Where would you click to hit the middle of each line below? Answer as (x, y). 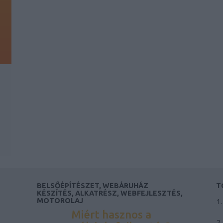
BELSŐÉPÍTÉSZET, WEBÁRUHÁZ (92, 186)
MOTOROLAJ (60, 201)
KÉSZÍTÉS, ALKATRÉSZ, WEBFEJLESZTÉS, (110, 193)
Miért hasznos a (111, 214)
